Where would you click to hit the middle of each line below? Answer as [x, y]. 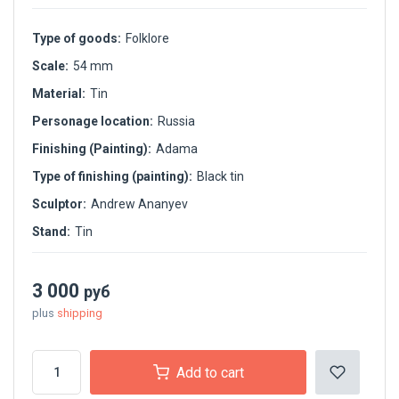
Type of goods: [77, 39]
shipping [80, 313]
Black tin [220, 177]
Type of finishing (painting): [112, 177]
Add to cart [210, 372]
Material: [59, 94]
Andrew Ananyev [139, 204]
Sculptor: [59, 204]
